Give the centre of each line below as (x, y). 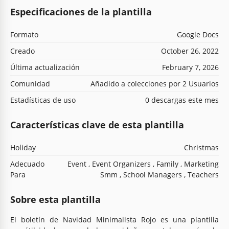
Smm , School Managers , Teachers (159, 174)
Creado (22, 51)
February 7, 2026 (190, 67)
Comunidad (30, 83)
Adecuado (27, 164)
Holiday (23, 147)
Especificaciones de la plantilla (81, 12)
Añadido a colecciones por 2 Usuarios (155, 83)
